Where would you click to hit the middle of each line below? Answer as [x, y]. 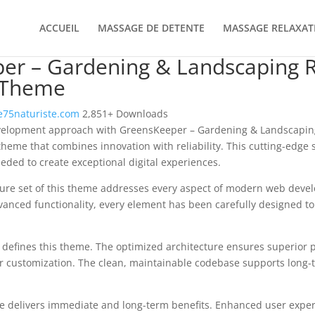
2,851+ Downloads [125, 114]
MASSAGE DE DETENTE [151, 28]
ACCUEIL [59, 28]
